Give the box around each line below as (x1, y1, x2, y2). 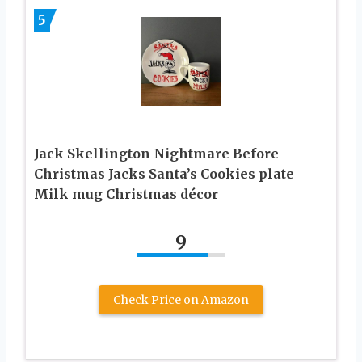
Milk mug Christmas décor (34, 185, 218, 202)
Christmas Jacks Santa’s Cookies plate (34, 165, 294, 182)
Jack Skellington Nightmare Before (34, 145, 279, 162)
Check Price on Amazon (113, 292, 249, 307)
